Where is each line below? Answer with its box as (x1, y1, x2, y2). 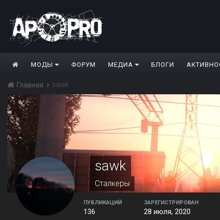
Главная (14, 81, 45, 90)
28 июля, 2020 (144, 207, 191, 217)
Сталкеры (95, 179, 130, 189)
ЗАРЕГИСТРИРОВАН (144, 199, 198, 206)
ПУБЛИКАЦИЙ (83, 199, 122, 206)
